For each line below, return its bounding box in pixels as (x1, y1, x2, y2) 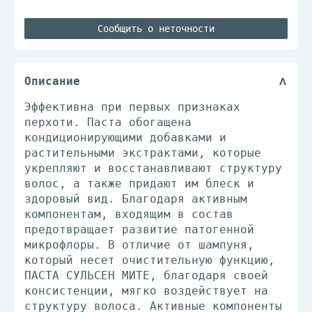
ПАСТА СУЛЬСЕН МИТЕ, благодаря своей (24, 269, 268, 282)
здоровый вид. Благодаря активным (24, 192, 247, 205)
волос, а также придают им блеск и (24, 177, 254, 190)
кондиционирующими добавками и (24, 131, 226, 144)
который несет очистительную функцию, (24, 253, 275, 267)
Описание (24, 75, 80, 88)
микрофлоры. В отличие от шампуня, (24, 238, 254, 251)
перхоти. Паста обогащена (24, 116, 192, 129)
